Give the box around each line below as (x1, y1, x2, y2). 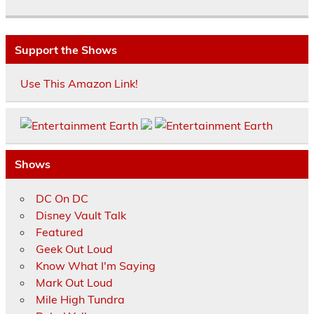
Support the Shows (14, 42, 117, 57)
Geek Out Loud (35, 241, 113, 256)
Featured (35, 224, 83, 239)
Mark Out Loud (35, 275, 113, 289)
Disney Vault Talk (35, 207, 126, 222)
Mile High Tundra (35, 292, 125, 306)
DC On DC (35, 191, 88, 205)
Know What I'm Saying (35, 258, 156, 273)
